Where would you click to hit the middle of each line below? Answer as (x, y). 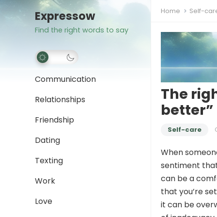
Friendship (54, 120)
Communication (65, 79)
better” (187, 110)
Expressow (65, 16)
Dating (47, 140)
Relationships (60, 100)
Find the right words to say (82, 30)
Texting (49, 161)
